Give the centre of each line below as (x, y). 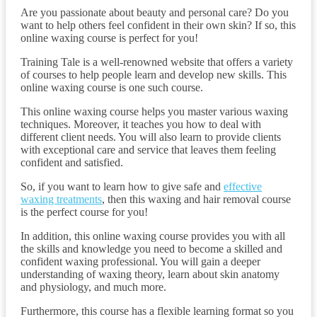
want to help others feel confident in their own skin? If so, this (158, 25)
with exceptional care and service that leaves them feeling (148, 149)
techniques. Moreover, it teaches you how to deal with (141, 124)
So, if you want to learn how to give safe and (122, 186)
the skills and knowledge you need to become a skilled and (151, 248)
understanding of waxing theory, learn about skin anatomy (150, 274)
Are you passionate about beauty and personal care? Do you (155, 12)
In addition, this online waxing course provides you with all (153, 236)
